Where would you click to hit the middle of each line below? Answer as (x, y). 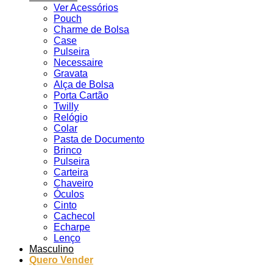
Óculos (69, 194)
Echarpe (72, 227)
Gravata (71, 73)
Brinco (68, 150)
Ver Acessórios (86, 8)
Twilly (66, 106)
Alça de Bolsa (84, 84)
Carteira (71, 172)
